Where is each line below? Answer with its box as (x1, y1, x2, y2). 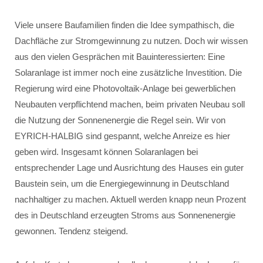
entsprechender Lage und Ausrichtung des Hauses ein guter (15, 163, 244, 173)
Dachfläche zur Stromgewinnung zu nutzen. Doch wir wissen (15, 36, 248, 46)
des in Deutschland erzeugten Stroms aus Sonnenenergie (15, 210, 235, 220)
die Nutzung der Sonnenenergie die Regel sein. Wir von (15, 115, 225, 125)
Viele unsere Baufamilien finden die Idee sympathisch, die (15, 20, 234, 30)
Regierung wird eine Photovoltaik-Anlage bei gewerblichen (15, 83, 235, 93)
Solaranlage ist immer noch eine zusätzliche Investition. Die (15, 68, 242, 77)
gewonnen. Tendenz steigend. (15, 226, 128, 236)
